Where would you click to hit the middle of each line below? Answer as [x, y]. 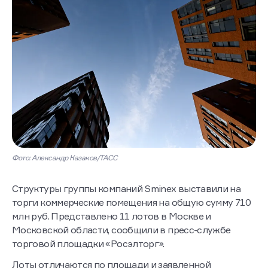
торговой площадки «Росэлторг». [88, 244]
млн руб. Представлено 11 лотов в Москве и [112, 216]
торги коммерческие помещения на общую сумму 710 [131, 202]
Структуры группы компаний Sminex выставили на [127, 189]
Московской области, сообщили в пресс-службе [121, 230]
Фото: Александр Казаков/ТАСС [65, 158]
